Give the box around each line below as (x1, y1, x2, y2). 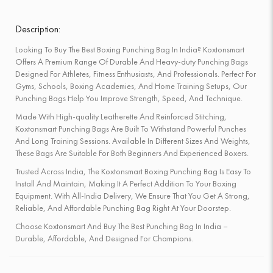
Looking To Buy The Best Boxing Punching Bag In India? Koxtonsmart (15, 44, 244, 55)
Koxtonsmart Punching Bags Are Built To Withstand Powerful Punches (15, 123, 246, 134)
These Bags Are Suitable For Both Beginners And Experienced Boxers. (15, 147, 249, 158)
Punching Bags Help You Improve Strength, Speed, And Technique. (15, 93, 243, 104)
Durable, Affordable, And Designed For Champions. (15, 233, 193, 244)
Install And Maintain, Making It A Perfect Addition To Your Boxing (15, 178, 236, 189)
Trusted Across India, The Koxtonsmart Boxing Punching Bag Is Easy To (15, 166, 251, 177)
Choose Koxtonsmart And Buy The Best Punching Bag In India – (15, 221, 228, 232)
